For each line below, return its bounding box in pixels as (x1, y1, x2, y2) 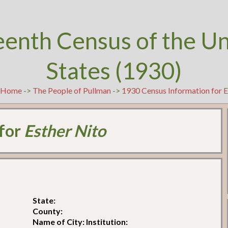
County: (33, 206, 63, 216)
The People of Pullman (33, 85, 111, 95)
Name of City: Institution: (33, 216, 128, 226)
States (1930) (46, 56, 182, 84)
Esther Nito (24, 121, 106, 141)
